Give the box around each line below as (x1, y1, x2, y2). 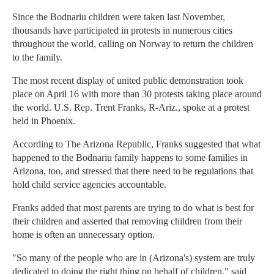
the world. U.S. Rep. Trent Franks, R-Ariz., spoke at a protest (12, 102, 250, 113)
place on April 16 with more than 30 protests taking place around (12, 89, 262, 100)
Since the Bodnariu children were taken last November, (12, 12, 225, 23)
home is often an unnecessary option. (12, 229, 155, 240)
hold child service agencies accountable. (12, 179, 166, 190)
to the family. (12, 52, 62, 63)
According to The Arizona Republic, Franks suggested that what (12, 139, 261, 150)
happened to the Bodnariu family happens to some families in (12, 152, 248, 163)
